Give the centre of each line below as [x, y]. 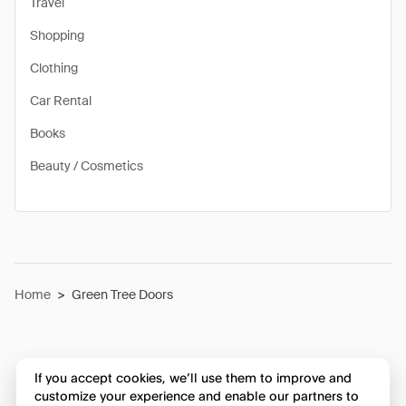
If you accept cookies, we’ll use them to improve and [193, 378]
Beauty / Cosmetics [87, 166]
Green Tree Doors [122, 295]
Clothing [54, 68]
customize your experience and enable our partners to [196, 396]
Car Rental [61, 101]
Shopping [57, 35]
